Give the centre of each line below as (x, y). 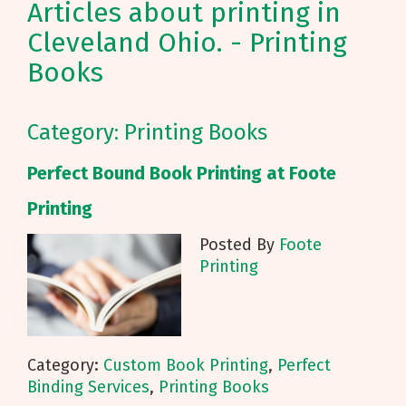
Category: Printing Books (147, 132)
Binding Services (88, 387)
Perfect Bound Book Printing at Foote (182, 173)
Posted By (239, 245)
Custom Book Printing (186, 366)
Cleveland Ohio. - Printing (187, 43)
